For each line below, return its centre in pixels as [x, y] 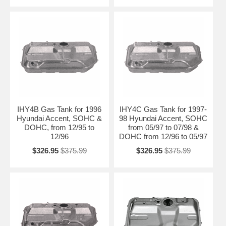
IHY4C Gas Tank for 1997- [163, 109]
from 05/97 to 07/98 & [163, 128]
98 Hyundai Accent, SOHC [163, 119]
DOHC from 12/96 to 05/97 [163, 137]
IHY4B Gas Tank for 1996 [60, 109]
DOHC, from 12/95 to [60, 128]
